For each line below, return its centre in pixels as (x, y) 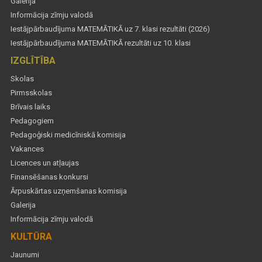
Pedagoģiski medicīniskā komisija (68, 135)
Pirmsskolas (31, 93)
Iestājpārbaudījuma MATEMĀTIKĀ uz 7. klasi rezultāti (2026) (110, 29)
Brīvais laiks (30, 107)
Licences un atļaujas (45, 163)
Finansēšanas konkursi (49, 177)
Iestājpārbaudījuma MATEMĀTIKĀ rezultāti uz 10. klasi (101, 43)
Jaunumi (25, 255)
